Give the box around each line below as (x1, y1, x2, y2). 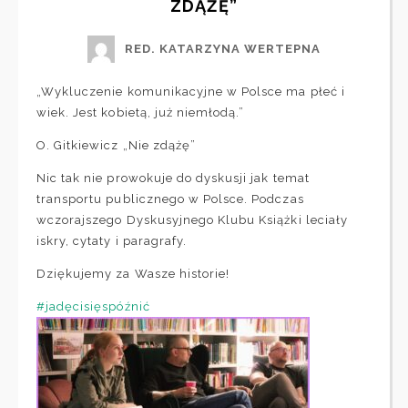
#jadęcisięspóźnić (36, 299, 150, 313)
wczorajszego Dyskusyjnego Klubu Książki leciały (36, 212, 348, 227)
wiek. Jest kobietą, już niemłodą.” (36, 105, 245, 119)
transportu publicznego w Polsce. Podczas (36, 191, 304, 206)
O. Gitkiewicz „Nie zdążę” (36, 138, 196, 152)
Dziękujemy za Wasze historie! (36, 266, 230, 280)
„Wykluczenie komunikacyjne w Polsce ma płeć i (36, 84, 345, 98)
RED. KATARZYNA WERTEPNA (124, 42, 321, 56)
